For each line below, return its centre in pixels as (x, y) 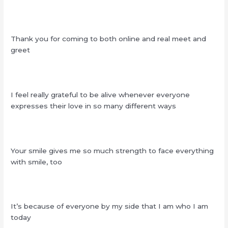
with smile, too (37, 162)
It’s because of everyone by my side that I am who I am (110, 206)
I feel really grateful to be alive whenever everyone (101, 94)
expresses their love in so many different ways (94, 106)
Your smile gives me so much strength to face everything (112, 150)
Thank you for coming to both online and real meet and (109, 39)
